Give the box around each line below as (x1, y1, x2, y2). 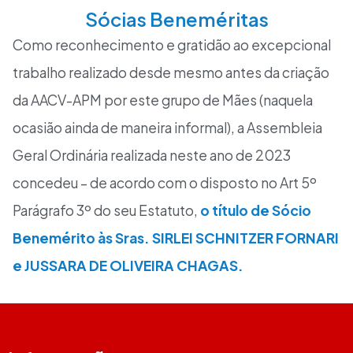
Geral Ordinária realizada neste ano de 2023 (13, 146, 291, 164)
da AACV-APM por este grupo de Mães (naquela (13, 91, 313, 109)
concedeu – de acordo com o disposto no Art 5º (13, 173, 317, 191)
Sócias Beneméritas (84, 6, 269, 31)
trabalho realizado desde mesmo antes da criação (13, 63, 329, 81)
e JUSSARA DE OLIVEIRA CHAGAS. (13, 256, 246, 274)
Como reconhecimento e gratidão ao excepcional (13, 35, 331, 54)
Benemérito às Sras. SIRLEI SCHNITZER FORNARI (13, 229, 339, 247)
